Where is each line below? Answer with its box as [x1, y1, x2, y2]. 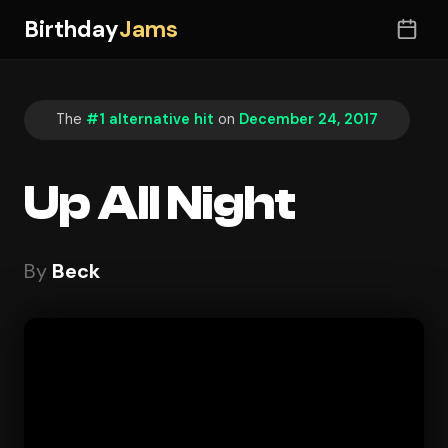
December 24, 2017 [239, 110, 378, 129]
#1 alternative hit [86, 110, 214, 129]
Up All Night [24, 175, 296, 231]
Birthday [24, 14, 119, 44]
